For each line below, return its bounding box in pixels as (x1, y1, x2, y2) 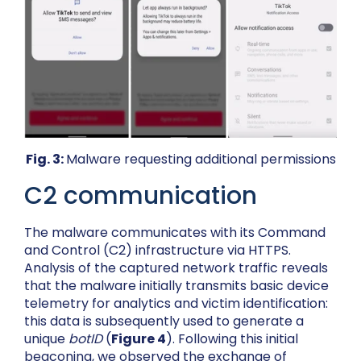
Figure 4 (111, 330, 166, 349)
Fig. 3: (25, 150, 66, 169)
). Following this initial (166, 330, 298, 349)
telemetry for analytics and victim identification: (24, 294, 328, 313)
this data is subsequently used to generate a (24, 312, 304, 331)
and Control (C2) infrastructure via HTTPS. (24, 241, 291, 260)
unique (24, 330, 68, 349)
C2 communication (24, 179, 257, 214)
